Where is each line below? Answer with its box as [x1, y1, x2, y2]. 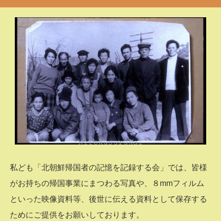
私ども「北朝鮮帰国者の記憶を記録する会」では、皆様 [10, 163, 207, 172]
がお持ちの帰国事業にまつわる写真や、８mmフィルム [10, 179, 204, 187]
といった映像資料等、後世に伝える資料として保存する [10, 195, 207, 203]
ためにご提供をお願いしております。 [10, 211, 144, 219]
